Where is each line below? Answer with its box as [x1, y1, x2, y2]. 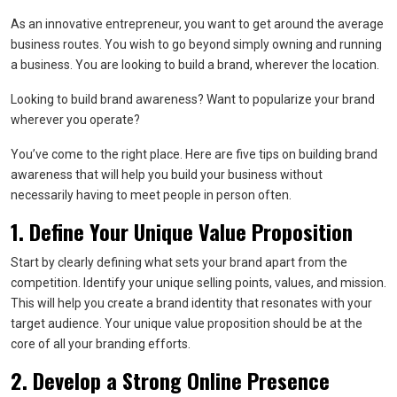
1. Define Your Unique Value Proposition [11, 215, 353, 247]
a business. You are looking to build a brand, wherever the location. [11, 58, 379, 72]
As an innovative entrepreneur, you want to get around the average [11, 17, 384, 31]
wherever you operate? [11, 113, 140, 127]
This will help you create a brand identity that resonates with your [11, 296, 372, 310]
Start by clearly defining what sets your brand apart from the [11, 255, 347, 269]
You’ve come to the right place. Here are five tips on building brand [11, 147, 378, 161]
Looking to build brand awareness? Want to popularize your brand [11, 92, 375, 106]
